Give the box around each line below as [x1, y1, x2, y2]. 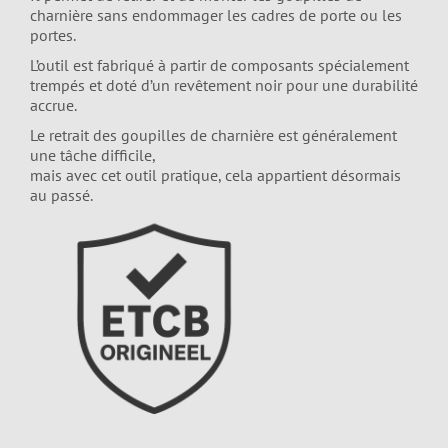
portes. [30, 24, 76, 45]
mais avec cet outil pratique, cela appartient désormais [30, 164, 401, 185]
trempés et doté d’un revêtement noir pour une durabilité [30, 74, 418, 95]
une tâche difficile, [30, 144, 156, 165]
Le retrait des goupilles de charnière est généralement [30, 124, 397, 145]
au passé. [30, 184, 93, 205]
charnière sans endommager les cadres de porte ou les [30, 4, 402, 25]
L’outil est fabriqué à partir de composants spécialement [30, 54, 409, 75]
